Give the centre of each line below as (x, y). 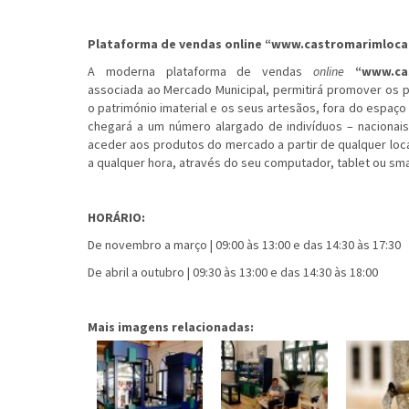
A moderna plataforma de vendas (200, 72)
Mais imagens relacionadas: (172, 327)
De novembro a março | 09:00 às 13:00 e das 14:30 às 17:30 (245, 245)
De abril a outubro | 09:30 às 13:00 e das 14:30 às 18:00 (232, 273)
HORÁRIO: (116, 218)
